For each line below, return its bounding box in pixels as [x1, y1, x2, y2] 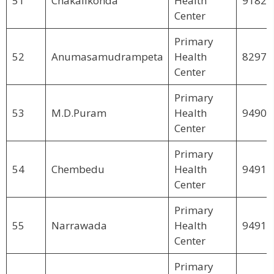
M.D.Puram [51, 105, 106, 120]
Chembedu [51, 161, 105, 176]
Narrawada [51, 218, 107, 232]
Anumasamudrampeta [51, 49, 163, 64]
